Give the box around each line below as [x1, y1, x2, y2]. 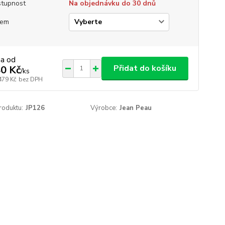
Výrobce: [90, 103, 118, 113]
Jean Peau [120, 103, 152, 113]
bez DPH [18, 75, 43, 83]
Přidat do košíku [113, 62, 176, 74]
